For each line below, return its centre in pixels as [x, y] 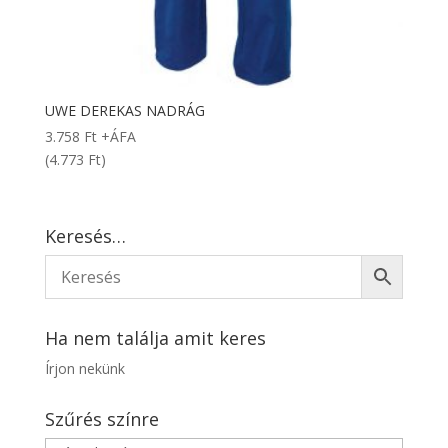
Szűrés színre [101, 418]
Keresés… [85, 235]
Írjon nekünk [84, 368]
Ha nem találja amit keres [155, 337]
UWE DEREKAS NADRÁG [124, 111]
